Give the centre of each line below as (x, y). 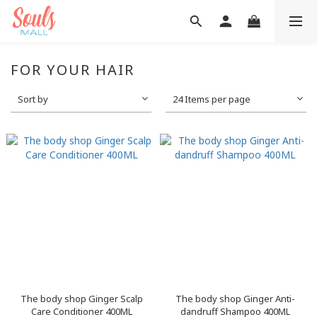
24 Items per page (212, 99)
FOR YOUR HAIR (73, 70)
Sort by (33, 99)
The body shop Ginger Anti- (235, 299)
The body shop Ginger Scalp (82, 299)
